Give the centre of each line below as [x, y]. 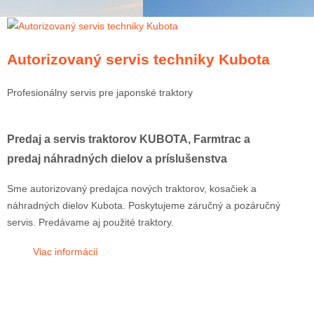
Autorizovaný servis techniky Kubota [138, 59]
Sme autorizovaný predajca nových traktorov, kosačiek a [132, 188]
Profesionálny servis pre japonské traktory [100, 92]
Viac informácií [66, 251]
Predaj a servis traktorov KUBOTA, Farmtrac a [129, 139]
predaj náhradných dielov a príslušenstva [117, 159]
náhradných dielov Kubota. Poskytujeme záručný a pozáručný [144, 205]
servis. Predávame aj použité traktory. [90, 222]
